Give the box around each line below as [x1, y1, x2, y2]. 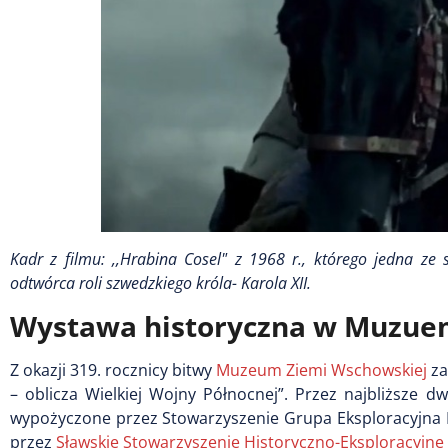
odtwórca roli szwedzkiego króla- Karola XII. [10, 271, 311, 294]
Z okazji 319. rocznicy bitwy [10, 358, 216, 381]
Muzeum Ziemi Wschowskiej [216, 358, 427, 381]
